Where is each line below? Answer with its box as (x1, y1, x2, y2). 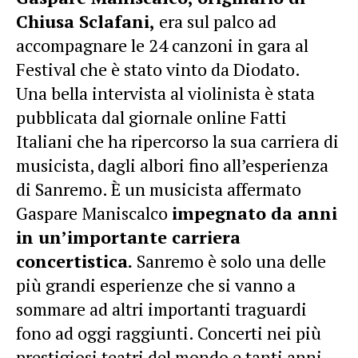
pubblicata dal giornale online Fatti (16, 105, 287, 129)
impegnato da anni (172, 201, 337, 225)
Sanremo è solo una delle (133, 249, 326, 272)
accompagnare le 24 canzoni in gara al (16, 34, 308, 57)
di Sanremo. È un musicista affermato (16, 177, 301, 201)
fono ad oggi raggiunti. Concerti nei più (16, 321, 321, 344)
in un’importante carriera (16, 225, 241, 249)
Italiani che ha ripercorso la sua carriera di (16, 129, 339, 153)
